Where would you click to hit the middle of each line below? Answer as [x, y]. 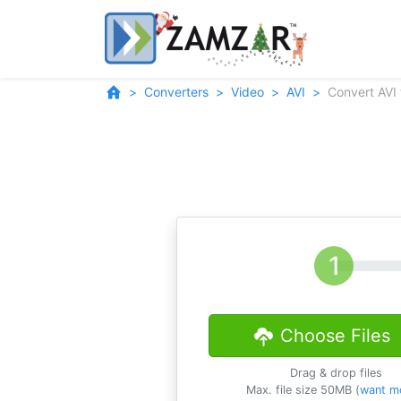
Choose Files [335, 336]
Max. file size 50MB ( [303, 390]
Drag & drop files [337, 373]
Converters [176, 92]
